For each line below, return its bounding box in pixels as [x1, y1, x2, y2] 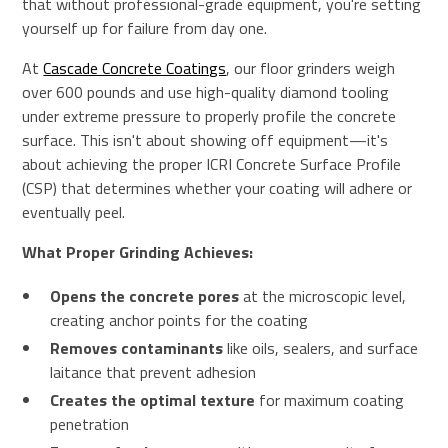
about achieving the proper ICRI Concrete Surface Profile [22, 152, 402, 177]
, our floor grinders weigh [226, 56, 396, 81]
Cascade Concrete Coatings [43, 56, 227, 81]
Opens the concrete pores [50, 284, 240, 309]
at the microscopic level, [239, 284, 407, 309]
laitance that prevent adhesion [50, 360, 257, 385]
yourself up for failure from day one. [22, 16, 268, 41]
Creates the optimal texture [50, 388, 256, 413]
